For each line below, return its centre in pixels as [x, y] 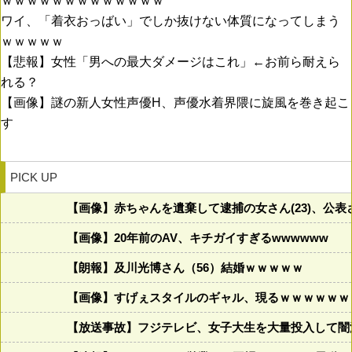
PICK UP [34, 178]
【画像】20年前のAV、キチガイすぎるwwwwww [198, 238]
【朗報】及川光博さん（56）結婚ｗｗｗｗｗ [185, 268]
